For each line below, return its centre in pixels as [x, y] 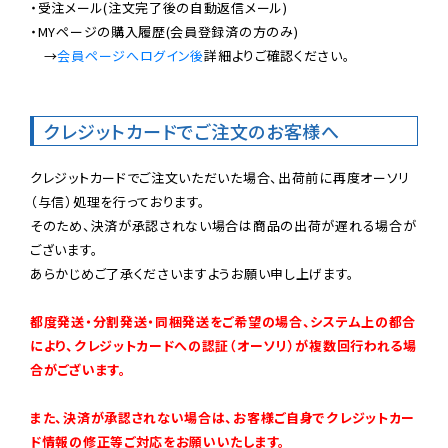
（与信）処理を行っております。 [118, 201]
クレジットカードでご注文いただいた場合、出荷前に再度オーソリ [220, 177]
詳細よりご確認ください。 [277, 55]
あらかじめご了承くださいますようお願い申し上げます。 [192, 273]
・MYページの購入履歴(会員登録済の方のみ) [164, 31]
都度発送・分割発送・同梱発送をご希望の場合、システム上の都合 [223, 321]
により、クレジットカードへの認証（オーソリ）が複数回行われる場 [223, 345]
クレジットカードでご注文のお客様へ [192, 130]
